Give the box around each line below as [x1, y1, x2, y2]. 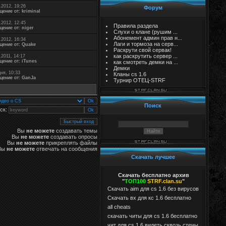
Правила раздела [113, 23, 158, 29]
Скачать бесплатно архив [118, 172, 189, 178]
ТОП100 [125, 178, 146, 184]
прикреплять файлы [44, 140, 97, 146]
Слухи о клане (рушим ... [113, 29, 178, 35]
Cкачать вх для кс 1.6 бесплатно [107, 195, 191, 201]
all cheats [107, 204, 131, 210]
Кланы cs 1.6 [113, 71, 146, 77]
